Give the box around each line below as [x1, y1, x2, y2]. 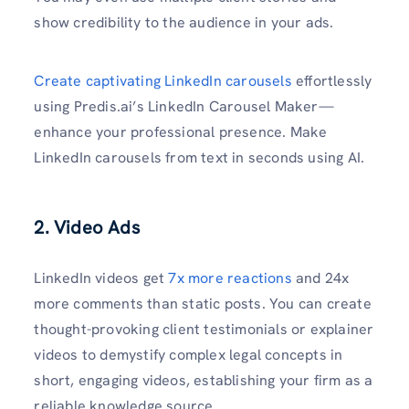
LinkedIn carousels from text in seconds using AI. [34, 147, 365, 167]
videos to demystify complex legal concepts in [34, 344, 343, 364]
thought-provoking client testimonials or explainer [34, 319, 374, 339]
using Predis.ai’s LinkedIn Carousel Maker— [34, 96, 334, 116]
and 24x [291, 267, 350, 288]
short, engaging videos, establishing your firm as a [34, 370, 373, 390]
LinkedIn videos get [34, 267, 169, 288]
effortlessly [291, 70, 372, 90]
